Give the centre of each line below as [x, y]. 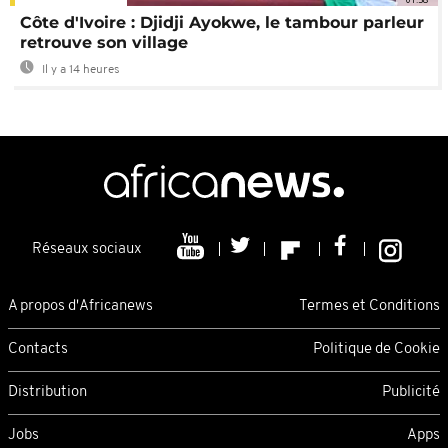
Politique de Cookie [376, 349]
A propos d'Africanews [80, 306]
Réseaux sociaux [87, 250]
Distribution [47, 392]
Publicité [411, 392]
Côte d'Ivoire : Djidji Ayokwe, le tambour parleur [222, 23]
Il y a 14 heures [79, 70]
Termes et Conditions [369, 306]
